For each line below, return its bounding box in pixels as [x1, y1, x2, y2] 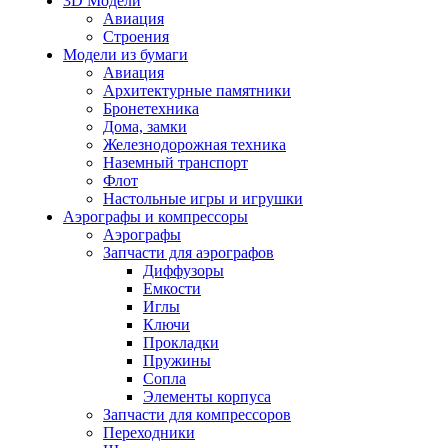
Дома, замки [103, 118, 187, 135]
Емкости [143, 280, 201, 297]
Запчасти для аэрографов [103, 244, 274, 261]
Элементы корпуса [143, 388, 271, 405]
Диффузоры [143, 262, 224, 279]
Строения [103, 28, 169, 45]
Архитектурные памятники [103, 82, 291, 99]
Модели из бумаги [63, 46, 188, 63]
